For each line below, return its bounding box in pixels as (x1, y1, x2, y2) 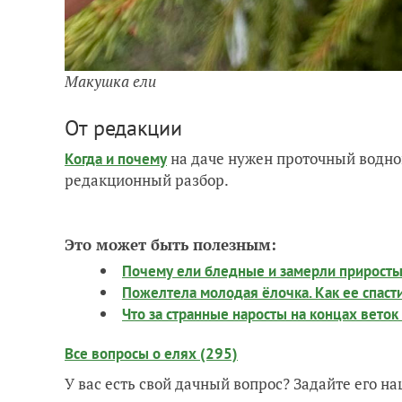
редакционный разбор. (65, 170, 229, 191)
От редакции (65, 114, 182, 143)
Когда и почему (65, 149, 167, 170)
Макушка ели (65, 71, 156, 92)
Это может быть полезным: (65, 234, 276, 256)
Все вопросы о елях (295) (65, 344, 238, 364)
